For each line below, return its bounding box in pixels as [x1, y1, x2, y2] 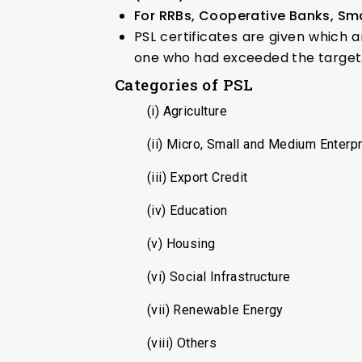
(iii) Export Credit [147, 169, 248, 185]
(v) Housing [147, 235, 216, 251]
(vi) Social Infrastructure [147, 268, 291, 284]
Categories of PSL [115, 74, 254, 95]
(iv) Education [147, 202, 228, 218]
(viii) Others [147, 335, 217, 351]
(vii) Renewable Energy [147, 301, 284, 318]
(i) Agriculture [147, 103, 227, 119]
